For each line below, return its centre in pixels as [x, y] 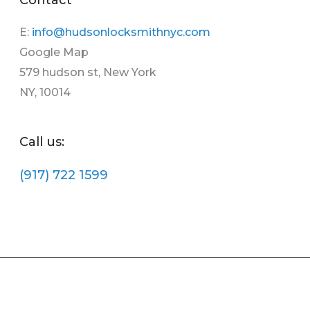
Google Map [54, 52]
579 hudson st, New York [88, 72]
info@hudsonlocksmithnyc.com [121, 32]
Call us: [42, 142]
